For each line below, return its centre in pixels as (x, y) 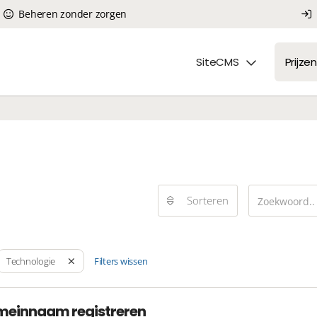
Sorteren (208, 200)
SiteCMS (218, 62)
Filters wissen (121, 261)
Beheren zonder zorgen (71, 14)
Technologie (30, 261)
